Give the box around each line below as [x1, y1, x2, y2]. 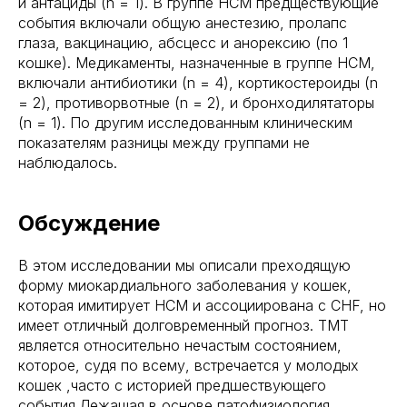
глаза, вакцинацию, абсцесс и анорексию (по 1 [18, 34, 348, 52]
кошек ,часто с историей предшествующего [18, 376, 326, 394]
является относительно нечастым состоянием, [18, 336, 342, 354]
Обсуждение [18, 210, 160, 236]
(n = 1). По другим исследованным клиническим [18, 114, 352, 132]
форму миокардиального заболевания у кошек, [18, 276, 352, 294]
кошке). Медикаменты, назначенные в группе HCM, [18, 54, 375, 72]
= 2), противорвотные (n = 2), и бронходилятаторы [18, 94, 374, 112]
